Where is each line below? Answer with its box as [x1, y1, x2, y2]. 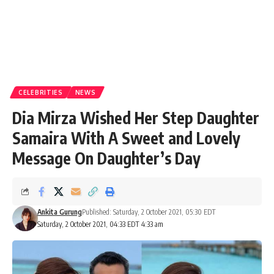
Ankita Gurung [37, 207, 82, 217]
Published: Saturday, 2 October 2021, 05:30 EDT [81, 207, 216, 217]
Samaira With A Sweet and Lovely [12, 128, 240, 148]
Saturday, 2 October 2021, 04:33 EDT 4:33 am [37, 220, 163, 229]
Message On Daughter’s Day [12, 148, 201, 168]
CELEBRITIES [18, 89, 63, 96]
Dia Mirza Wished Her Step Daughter [12, 108, 259, 128]
